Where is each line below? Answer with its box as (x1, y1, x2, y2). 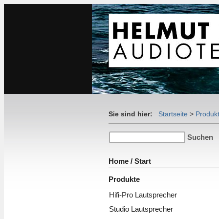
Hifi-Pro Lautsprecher (109, 191, 177, 199)
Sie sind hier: (109, 110, 158, 118)
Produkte (109, 175, 140, 183)
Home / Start (109, 157, 151, 165)
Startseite (158, 110, 188, 118)
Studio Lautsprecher (109, 205, 173, 213)
